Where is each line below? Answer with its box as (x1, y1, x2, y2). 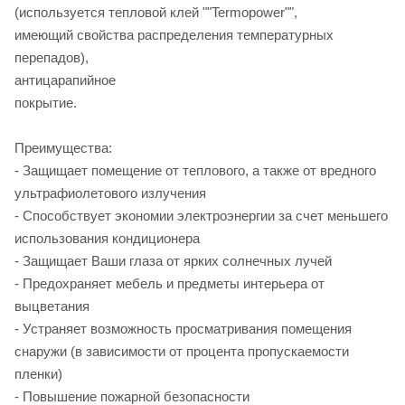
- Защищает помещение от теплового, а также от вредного (14, 162, 376, 178)
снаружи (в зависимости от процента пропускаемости (14, 343, 349, 359)
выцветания (14, 297, 89, 314)
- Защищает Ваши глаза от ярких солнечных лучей (14, 252, 332, 268)
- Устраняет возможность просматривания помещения (14, 320, 352, 336)
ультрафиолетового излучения (14, 184, 206, 201)
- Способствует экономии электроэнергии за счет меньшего (14, 207, 388, 223)
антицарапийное (14, 71, 116, 88)
